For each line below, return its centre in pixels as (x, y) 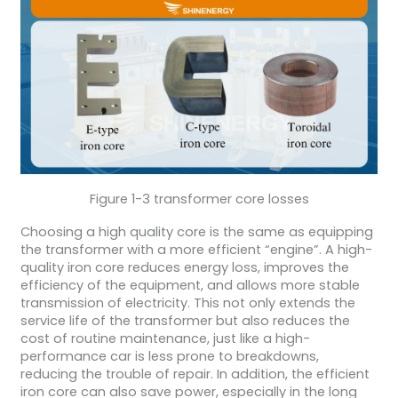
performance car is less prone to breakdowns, (169, 357)
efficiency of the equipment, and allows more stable (190, 286)
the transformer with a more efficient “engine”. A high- (196, 250)
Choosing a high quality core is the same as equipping (196, 232)
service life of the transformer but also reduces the (185, 321)
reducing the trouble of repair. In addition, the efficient (195, 374)
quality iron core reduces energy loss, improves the (184, 268)
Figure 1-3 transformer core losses (199, 199)
